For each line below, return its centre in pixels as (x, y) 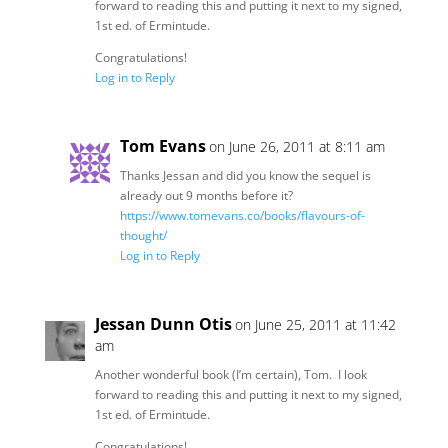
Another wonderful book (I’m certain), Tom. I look (230, 374)
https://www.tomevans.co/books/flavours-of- (242, 215)
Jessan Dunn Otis (163, 324)
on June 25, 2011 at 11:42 (315, 324)
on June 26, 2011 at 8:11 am (296, 146)
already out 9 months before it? (206, 195)
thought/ (143, 235)
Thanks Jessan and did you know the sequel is (245, 175)
